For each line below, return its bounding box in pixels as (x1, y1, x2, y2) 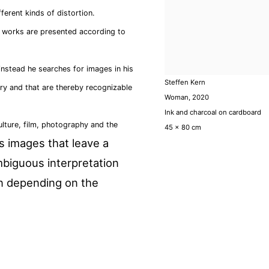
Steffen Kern (165, 77, 205, 86)
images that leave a (5, 136, 109, 150)
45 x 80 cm (165, 122, 201, 131)
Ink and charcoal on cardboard (165, 107, 261, 116)
